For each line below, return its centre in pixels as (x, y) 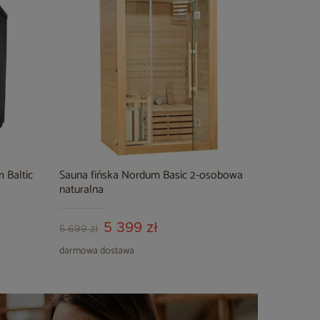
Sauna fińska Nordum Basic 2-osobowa (151, 175)
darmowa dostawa (97, 251)
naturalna (82, 190)
